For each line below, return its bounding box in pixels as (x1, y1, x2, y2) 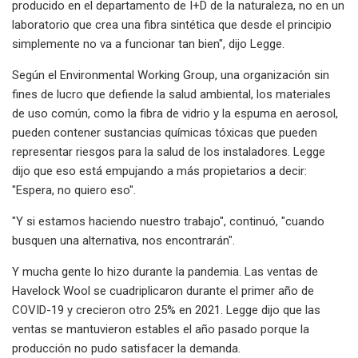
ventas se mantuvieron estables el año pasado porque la (12, 321, 309, 336)
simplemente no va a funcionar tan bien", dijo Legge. (12, 36, 284, 51)
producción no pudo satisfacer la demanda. (12, 340, 241, 356)
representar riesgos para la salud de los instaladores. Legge (12, 144, 325, 159)
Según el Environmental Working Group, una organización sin (12, 67, 329, 82)
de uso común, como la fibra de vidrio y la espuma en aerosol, (12, 105, 338, 121)
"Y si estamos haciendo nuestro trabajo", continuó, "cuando (12, 213, 324, 229)
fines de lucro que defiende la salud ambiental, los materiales (12, 86, 331, 101)
